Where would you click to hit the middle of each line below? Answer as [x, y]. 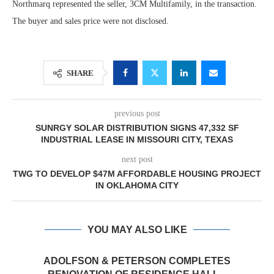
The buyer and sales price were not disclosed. [91, 21]
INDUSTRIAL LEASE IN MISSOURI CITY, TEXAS [137, 139]
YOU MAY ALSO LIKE [137, 230]
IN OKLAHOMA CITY [137, 185]
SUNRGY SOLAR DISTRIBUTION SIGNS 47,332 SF [137, 128]
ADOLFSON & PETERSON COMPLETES [137, 261]
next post [137, 159]
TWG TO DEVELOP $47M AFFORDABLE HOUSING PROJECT [137, 174]
